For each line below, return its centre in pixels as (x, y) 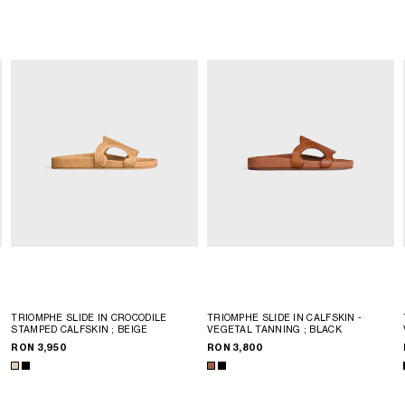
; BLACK (322, 330)
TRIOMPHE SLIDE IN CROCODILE (89, 318)
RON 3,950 (39, 348)
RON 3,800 (235, 348)
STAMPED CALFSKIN (61, 330)
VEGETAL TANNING (255, 330)
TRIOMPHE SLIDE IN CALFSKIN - (284, 318)
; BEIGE (130, 330)
